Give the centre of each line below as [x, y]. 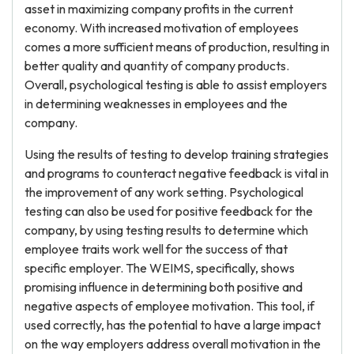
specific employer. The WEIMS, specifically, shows [160, 268]
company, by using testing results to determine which [166, 230]
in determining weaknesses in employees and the [156, 104]
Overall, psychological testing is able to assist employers [176, 85]
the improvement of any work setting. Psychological [164, 192]
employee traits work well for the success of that [156, 249]
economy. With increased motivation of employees [162, 28]
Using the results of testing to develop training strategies [177, 154]
